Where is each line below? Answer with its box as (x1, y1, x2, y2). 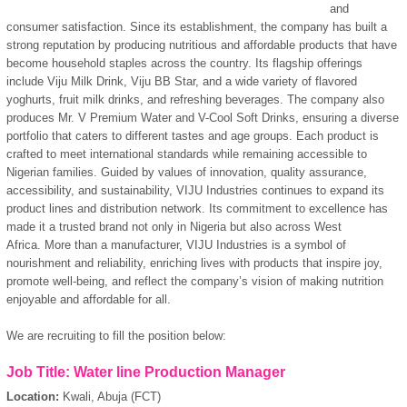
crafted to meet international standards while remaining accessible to (6, 146, 367, 161)
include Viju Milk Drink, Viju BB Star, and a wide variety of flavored (6, 74, 357, 88)
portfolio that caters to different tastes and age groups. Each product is (6, 128, 379, 143)
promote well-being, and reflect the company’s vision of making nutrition (6, 273, 383, 288)
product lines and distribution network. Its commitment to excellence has (6, 201, 388, 215)
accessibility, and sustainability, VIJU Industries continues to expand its (6, 183, 384, 197)
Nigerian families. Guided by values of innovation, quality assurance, (6, 164, 367, 179)
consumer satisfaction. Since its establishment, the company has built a (6, 19, 387, 34)
